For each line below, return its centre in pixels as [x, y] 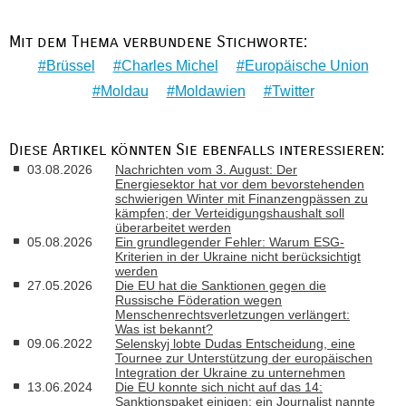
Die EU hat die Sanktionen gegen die [221, 285]
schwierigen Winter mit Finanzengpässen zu [242, 198]
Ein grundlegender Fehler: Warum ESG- [230, 242]
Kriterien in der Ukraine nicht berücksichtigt [238, 256]
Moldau [124, 92]
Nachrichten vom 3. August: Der [206, 169]
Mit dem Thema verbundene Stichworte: [158, 42]
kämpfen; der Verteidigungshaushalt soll [230, 213]
